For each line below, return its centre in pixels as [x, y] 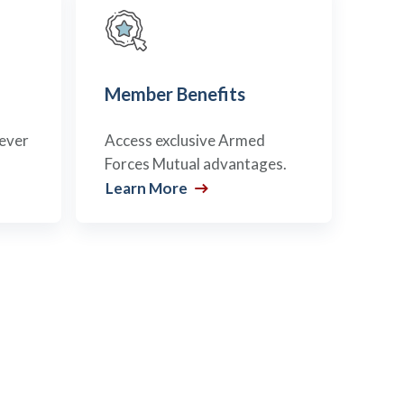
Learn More [148, 188]
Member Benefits [175, 94]
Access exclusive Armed [185, 140]
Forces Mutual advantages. [196, 164]
